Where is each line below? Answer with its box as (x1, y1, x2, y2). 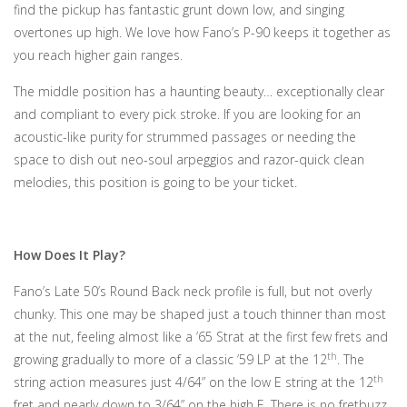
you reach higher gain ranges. (14, 46, 183, 64)
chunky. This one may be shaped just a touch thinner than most (14, 305, 386, 323)
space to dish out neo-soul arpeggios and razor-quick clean (14, 151, 364, 168)
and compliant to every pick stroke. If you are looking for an (14, 105, 361, 123)
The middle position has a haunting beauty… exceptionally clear (14, 83, 384, 100)
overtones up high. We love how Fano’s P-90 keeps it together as (14, 24, 391, 41)
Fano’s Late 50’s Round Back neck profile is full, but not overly (14, 283, 372, 300)
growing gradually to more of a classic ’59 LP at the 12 (14, 351, 327, 368)
